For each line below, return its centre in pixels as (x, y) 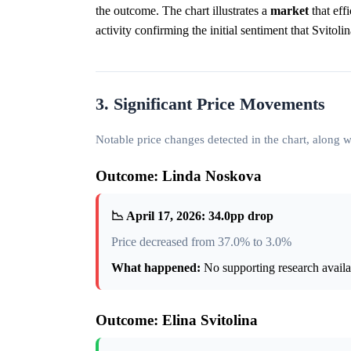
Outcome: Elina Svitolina (177, 320)
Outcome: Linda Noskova (179, 176)
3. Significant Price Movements (210, 105)
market (289, 11)
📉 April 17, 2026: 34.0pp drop (192, 216)
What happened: (156, 268)
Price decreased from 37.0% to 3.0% (201, 242)
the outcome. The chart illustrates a (183, 11)
